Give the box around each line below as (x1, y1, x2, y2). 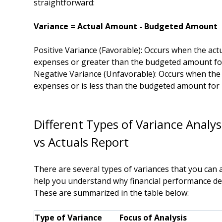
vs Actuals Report (34, 134, 129, 150)
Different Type (34, 116, 113, 132)
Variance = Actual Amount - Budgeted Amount (34, 21, 220, 32)
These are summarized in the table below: (34, 187, 189, 198)
